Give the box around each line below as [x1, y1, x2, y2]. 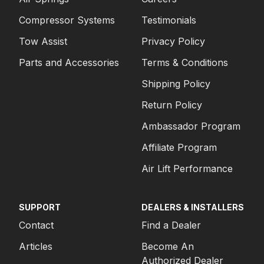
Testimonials [141, 14, 196, 26]
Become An [141, 240, 194, 252]
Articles [19, 240, 52, 252]
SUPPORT [19, 202, 61, 212]
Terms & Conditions [141, 57, 228, 68]
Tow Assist [19, 35, 67, 47]
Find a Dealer [141, 219, 201, 231]
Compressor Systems [19, 14, 115, 26]
